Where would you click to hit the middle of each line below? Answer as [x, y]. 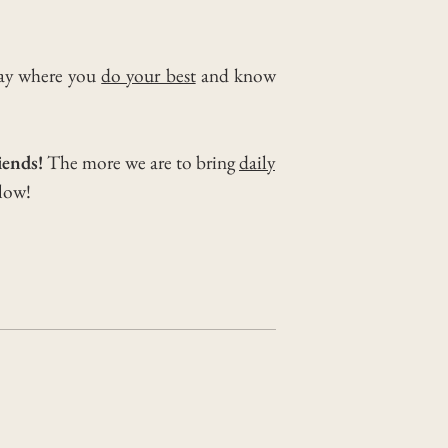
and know [236, 75]
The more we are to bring [141, 162]
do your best [148, 75]
